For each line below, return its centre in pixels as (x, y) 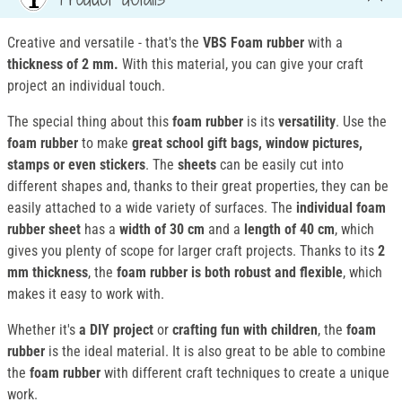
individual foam (341, 208)
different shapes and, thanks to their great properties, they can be (198, 187)
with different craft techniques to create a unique (247, 373)
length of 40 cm (289, 230)
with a (323, 43)
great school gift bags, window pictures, (247, 144)
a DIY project (116, 330)
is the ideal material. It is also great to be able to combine (217, 352)
